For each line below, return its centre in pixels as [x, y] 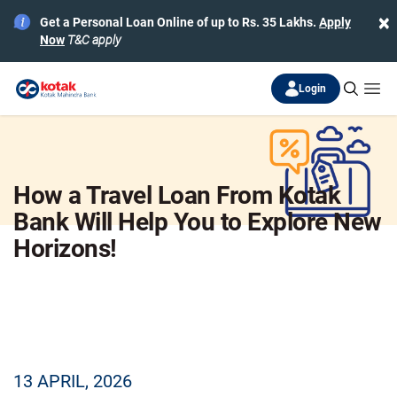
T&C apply [94, 40]
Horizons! [65, 249]
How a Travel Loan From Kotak [177, 195]
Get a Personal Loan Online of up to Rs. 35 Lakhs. [179, 22]
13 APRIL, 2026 [73, 381]
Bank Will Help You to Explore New [198, 222]
